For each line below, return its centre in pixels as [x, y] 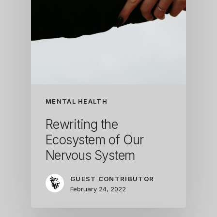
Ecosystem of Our [95, 139]
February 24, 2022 [98, 189]
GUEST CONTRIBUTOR [112, 178]
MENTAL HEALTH [77, 101]
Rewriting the [82, 124]
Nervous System [90, 155]
